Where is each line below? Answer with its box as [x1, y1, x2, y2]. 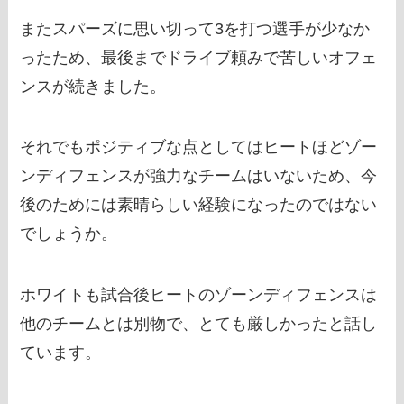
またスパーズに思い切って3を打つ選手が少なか [20, 19, 371, 38]
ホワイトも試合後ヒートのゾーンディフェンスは [20, 286, 378, 305]
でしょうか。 [20, 225, 118, 243]
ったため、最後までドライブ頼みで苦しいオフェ [20, 48, 378, 67]
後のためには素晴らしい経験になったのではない [20, 196, 378, 215]
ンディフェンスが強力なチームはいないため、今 [20, 167, 378, 186]
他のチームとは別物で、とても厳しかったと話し [20, 315, 378, 334]
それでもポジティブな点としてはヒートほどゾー [20, 138, 378, 157]
